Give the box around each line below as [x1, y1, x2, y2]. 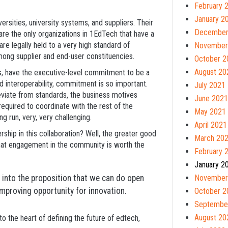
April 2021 [194, 120, 227, 130]
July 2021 [194, 80, 225, 90]
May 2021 [194, 106, 226, 117]
